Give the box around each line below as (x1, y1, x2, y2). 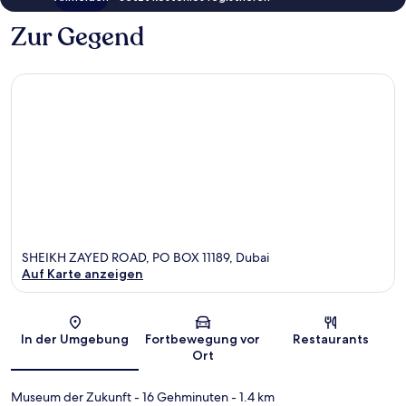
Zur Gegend (11, 20, 144, 55)
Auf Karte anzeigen (22, 265, 143, 282)
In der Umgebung (21, 330, 130, 347)
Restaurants (293, 330, 370, 347)
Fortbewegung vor (145, 330, 261, 347)
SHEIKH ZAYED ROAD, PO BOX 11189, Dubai (22, 248, 269, 266)
